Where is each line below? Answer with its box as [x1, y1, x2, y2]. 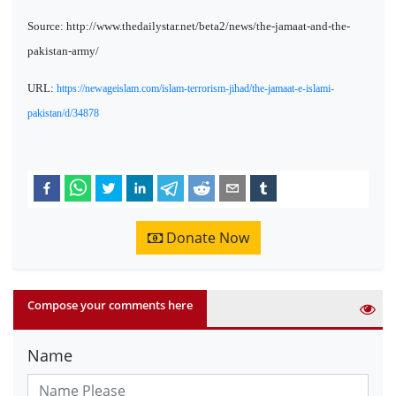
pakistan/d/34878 [27, 106, 99, 119]
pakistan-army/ [27, 44, 99, 58]
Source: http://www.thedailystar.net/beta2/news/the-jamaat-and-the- [27, 19, 350, 34]
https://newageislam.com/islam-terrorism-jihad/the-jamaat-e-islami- [57, 81, 334, 95]
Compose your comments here [27, 297, 193, 314]
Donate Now [162, 228, 249, 248]
